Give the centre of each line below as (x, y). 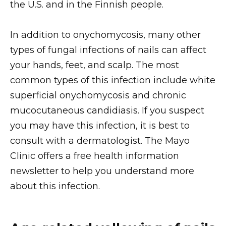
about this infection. (55, 186)
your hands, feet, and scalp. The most (95, 65)
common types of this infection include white (113, 80)
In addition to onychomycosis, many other (105, 35)
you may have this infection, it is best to (100, 126)
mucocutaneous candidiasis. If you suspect (107, 111)
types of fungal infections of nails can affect (108, 50)
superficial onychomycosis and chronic (98, 96)
